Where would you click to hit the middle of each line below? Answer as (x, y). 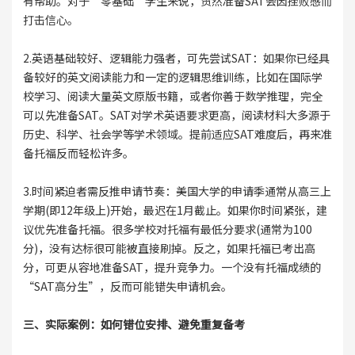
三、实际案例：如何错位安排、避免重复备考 (134, 324)
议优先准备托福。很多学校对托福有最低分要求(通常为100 (167, 229)
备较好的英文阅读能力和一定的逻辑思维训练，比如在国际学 (172, 77)
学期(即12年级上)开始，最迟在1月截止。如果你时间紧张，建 (175, 210)
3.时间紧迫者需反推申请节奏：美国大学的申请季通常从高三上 (177, 191)
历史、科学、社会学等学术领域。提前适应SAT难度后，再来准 (177, 134)
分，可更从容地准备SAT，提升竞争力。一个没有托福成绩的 (172, 267)
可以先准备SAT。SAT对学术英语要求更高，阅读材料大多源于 (176, 115)
